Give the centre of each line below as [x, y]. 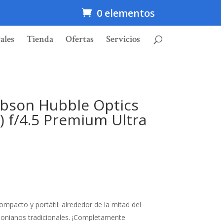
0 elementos [126, 13]
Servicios [123, 39]
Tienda [40, 39]
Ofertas [80, 39]
